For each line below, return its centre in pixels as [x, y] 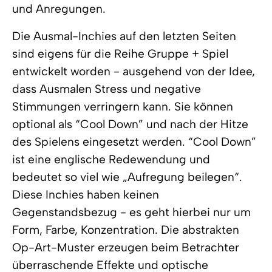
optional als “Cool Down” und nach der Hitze [130, 124]
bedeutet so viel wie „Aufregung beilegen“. [127, 177]
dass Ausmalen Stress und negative [107, 89]
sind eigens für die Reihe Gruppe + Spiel [120, 54]
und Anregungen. [59, 9]
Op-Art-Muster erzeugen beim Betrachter [126, 248]
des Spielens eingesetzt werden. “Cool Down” [134, 142]
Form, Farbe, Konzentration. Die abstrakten [126, 230]
